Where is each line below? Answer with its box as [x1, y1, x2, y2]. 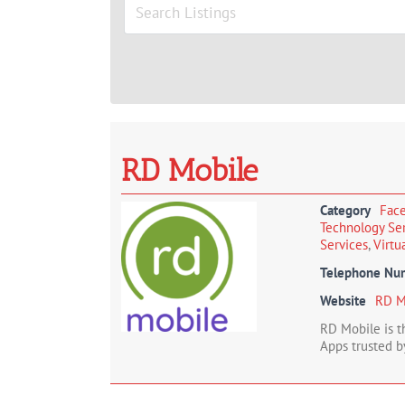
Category [320, 202, 371, 219]
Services [320, 236, 368, 253]
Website [320, 292, 366, 309]
